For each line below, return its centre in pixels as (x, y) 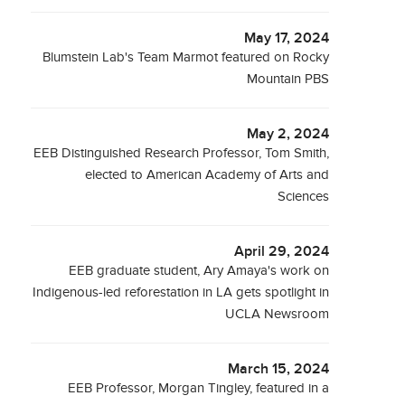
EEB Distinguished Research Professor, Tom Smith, (182, 153)
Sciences (304, 197)
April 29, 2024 (282, 252)
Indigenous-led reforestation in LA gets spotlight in (181, 292)
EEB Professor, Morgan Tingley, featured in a (199, 388)
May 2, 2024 (288, 134)
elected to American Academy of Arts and (207, 175)
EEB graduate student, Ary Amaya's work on (199, 271)
